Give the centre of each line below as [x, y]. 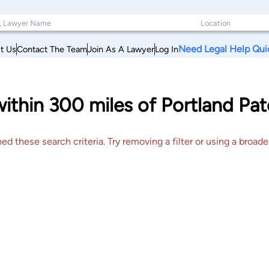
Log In [167, 49]
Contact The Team [52, 49]
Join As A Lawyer [121, 49]
